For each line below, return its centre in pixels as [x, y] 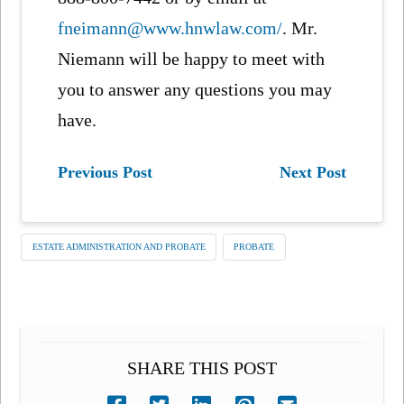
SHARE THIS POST [202, 367]
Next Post [312, 173]
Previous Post [106, 173]
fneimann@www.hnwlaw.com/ [170, 28]
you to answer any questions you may [195, 89]
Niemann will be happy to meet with [192, 58]
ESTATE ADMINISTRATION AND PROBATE [119, 247]
